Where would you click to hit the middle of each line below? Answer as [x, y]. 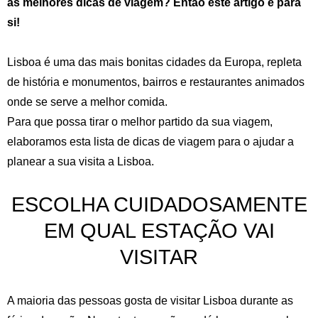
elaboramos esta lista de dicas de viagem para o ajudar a [150, 142]
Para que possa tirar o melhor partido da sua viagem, [140, 122]
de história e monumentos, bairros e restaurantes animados [156, 82]
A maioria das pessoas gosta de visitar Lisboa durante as [150, 300]
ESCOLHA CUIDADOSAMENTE [159, 204]
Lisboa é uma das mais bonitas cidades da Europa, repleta [154, 62]
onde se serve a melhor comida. [87, 102]
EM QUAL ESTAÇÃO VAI [159, 231]
